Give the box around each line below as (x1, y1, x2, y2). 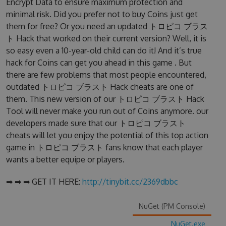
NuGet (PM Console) (139, 202, 206, 210)
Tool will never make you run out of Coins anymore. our (6, 106, 208, 116)
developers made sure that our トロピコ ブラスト (6, 118, 186, 128)
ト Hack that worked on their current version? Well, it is (6, 33, 206, 43)
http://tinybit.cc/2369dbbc (82, 177, 178, 187)
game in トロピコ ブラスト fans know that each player (6, 142, 203, 152)
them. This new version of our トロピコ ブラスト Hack (6, 94, 204, 104)
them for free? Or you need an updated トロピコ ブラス (6, 21, 208, 31)
